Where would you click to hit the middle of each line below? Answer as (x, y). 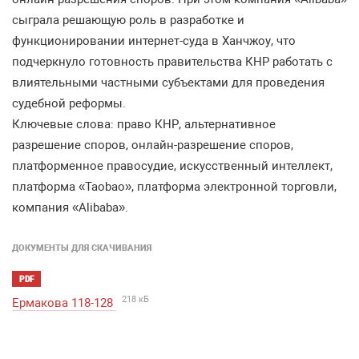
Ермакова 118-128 (64, 303)
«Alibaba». (100, 208)
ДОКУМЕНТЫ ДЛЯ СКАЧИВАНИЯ (82, 248)
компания (40, 208)
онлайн (153, 145)
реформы (96, 103)
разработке (202, 20)
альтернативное (230, 124)
